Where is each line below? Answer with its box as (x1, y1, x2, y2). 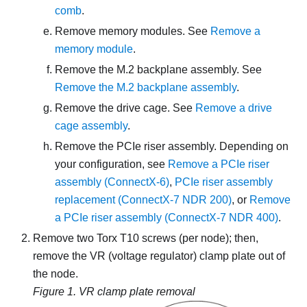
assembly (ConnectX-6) (55, 176, 169, 188)
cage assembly (55, 120, 127, 132)
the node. (33, 268, 78, 280)
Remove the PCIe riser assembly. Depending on (55, 140, 288, 153)
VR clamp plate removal (79, 286, 195, 298)
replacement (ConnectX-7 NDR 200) (55, 194, 232, 206)
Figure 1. (33, 286, 79, 298)
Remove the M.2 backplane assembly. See (55, 64, 262, 76)
